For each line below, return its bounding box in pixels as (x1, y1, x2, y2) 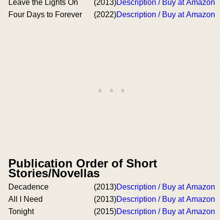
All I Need (8, 195, 43, 203)
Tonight (8, 207, 34, 216)
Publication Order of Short (8, 157, 157, 170)
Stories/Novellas (8, 166, 100, 180)
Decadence (8, 183, 49, 191)
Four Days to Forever (8, 10, 82, 19)
